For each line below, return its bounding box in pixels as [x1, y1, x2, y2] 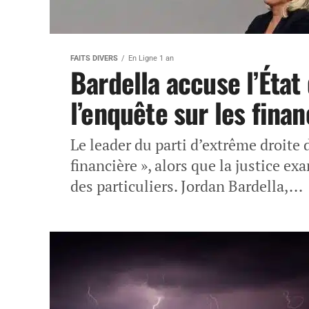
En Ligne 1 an [128, 54, 174, 63]
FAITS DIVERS [70, 54, 118, 63]
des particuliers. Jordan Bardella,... [70, 176, 303, 196]
